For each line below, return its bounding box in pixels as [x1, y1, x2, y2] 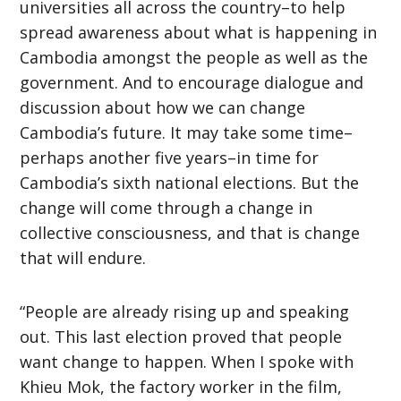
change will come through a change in [20, 196, 313, 218]
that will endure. [20, 246, 147, 269]
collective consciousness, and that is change [20, 221, 361, 243]
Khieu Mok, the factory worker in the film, [20, 375, 343, 397]
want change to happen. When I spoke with [20, 350, 354, 372]
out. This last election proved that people [20, 325, 343, 347]
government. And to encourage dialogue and [20, 71, 364, 93]
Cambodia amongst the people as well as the [20, 46, 369, 68]
